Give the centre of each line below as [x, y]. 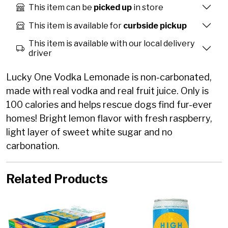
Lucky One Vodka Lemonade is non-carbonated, [109, 77]
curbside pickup [155, 25]
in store [148, 7]
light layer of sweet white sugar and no [89, 132]
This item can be [61, 7]
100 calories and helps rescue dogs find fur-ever [109, 105]
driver [40, 53]
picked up [113, 7]
